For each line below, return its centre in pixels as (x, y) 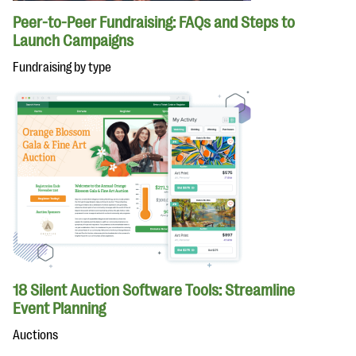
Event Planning (59, 309)
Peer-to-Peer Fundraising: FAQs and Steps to (154, 23)
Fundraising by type (62, 68)
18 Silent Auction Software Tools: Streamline (154, 290)
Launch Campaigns (73, 41)
